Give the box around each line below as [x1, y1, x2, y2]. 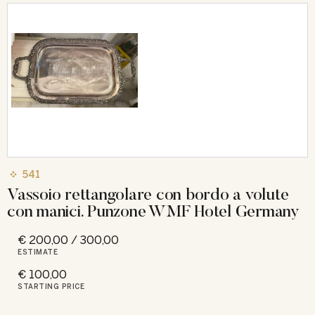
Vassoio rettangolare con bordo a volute [7, 183, 289, 204]
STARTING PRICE [18, 282, 84, 291]
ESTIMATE [18, 247, 58, 257]
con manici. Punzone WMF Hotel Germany [7, 200, 300, 221]
